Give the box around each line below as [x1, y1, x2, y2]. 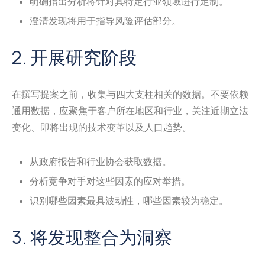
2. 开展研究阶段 [12, 45, 137, 69]
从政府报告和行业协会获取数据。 [30, 156, 172, 167]
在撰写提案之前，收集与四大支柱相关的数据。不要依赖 [12, 88, 248, 99]
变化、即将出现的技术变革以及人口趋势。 [12, 121, 192, 132]
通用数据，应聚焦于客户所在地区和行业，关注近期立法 [12, 105, 248, 116]
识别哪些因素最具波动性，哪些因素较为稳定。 [30, 195, 228, 206]
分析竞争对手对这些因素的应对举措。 [30, 175, 190, 186]
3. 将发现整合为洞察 [12, 225, 172, 249]
